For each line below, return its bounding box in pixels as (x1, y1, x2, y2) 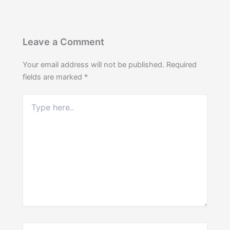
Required (166, 60, 197, 70)
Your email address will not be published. (23, 60, 165, 70)
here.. (22, 104, 42, 113)
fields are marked (23, 72, 85, 82)
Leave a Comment (23, 35, 105, 47)
